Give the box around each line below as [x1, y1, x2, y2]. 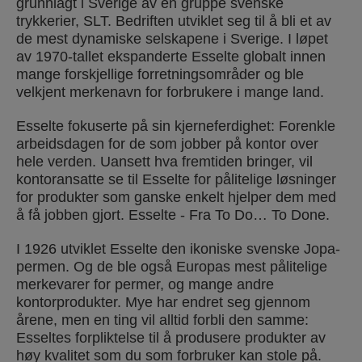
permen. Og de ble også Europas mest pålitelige [16, 258, 327, 275]
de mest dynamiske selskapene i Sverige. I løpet [16, 30, 328, 47]
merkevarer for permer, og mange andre [16, 276, 274, 293]
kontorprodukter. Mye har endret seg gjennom [16, 293, 310, 310]
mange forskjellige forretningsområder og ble [16, 65, 304, 82]
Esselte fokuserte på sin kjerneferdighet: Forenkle [16, 117, 335, 134]
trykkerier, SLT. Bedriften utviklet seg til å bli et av [16, 12, 331, 29]
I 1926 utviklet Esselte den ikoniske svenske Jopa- [16, 240, 340, 257]
